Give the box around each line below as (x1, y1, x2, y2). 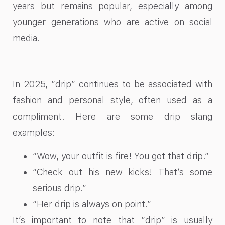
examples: (13, 127, 55, 138)
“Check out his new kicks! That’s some (33, 166, 212, 177)
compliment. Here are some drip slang (13, 111, 212, 122)
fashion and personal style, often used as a (13, 95, 212, 106)
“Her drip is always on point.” (33, 198, 151, 209)
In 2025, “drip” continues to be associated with (13, 79, 212, 90)
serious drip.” (33, 182, 86, 193)
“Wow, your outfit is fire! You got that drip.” (33, 150, 209, 161)
